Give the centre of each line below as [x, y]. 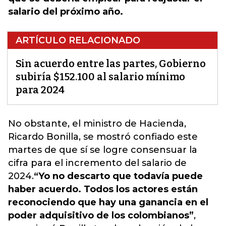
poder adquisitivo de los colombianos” [101, 215]
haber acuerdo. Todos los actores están [103, 189]
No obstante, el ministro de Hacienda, [97, 124]
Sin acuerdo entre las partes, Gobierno [111, 64]
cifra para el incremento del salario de [97, 163]
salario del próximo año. [66, 12]
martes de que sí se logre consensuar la [103, 150]
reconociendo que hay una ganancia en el [108, 202]
